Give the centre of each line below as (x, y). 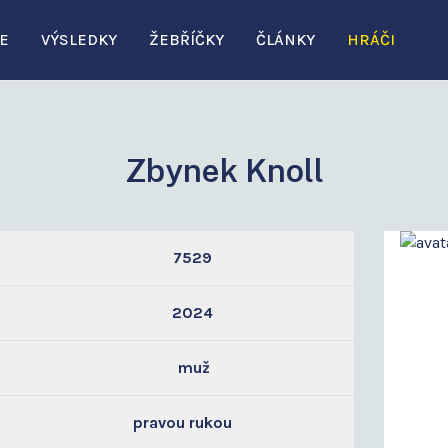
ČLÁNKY (285, 39)
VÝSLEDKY (79, 39)
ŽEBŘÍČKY (186, 39)
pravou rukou (183, 422)
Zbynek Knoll (224, 170)
